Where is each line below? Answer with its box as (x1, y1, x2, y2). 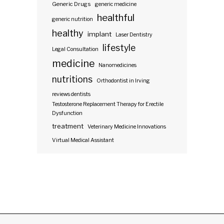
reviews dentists (52, 90, 90, 97)
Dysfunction (52, 109, 82, 116)
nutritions (52, 73, 92, 84)
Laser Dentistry (115, 31, 152, 38)
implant (87, 29, 111, 38)
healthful (97, 11, 134, 23)
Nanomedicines (98, 61, 136, 68)
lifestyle (102, 42, 135, 53)
